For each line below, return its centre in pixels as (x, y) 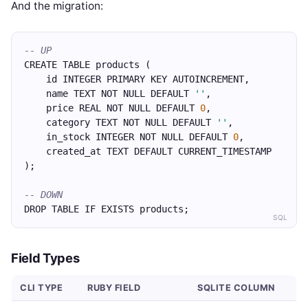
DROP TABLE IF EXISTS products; (107, 209)
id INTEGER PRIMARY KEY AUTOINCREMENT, (137, 79)
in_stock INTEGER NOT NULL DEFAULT (129, 137)
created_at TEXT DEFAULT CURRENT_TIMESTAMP (148, 151)
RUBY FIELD (114, 288)
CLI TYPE (42, 288)
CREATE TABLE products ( (87, 65)
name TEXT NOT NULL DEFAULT (109, 93)
